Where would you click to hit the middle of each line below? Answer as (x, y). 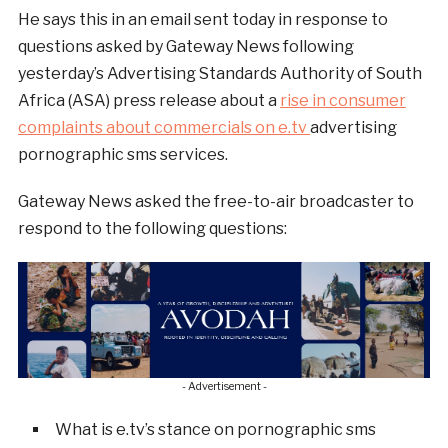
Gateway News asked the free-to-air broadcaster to (215, 201)
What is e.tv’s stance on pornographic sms (215, 430)
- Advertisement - (224, 387)
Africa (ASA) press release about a (148, 100)
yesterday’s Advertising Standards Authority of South (219, 73)
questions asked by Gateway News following (185, 46)
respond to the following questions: (152, 228)
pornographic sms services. (122, 154)
